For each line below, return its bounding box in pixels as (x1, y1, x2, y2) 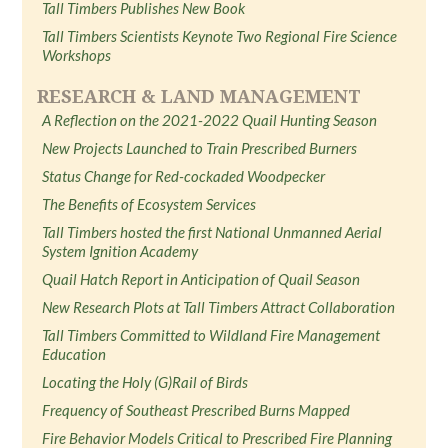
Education (42, 345, 107, 363)
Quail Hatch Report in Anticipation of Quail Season (42, 270, 361, 288)
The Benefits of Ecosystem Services (42, 195, 257, 213)
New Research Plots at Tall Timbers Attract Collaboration (42, 298, 396, 316)
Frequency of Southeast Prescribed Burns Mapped (42, 401, 351, 419)
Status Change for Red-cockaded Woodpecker (42, 167, 326, 185)
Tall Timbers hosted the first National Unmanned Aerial (42, 223, 383, 241)
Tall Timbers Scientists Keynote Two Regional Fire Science (42, 27, 398, 45)
